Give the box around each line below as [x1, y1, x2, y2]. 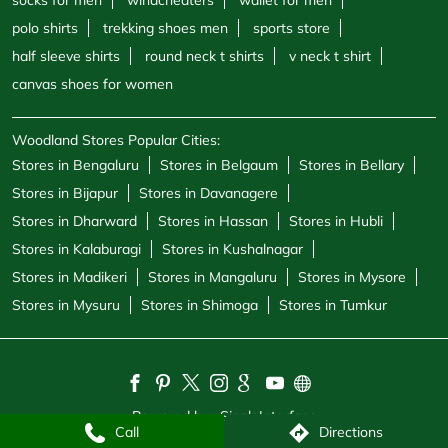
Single [219, 407, 259, 426]
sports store [253, 19, 330, 38]
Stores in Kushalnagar [162, 240, 303, 259]
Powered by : [131, 407, 216, 426]
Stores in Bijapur [12, 184, 118, 203]
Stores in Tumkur [279, 296, 387, 315]
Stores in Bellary [299, 156, 404, 175]
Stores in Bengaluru [12, 156, 139, 175]
